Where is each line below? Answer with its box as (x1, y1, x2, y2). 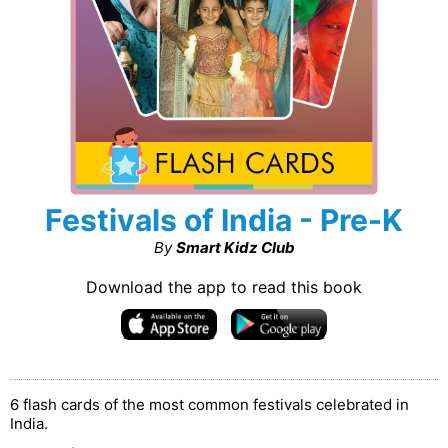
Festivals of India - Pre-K (45, 202, 403, 238)
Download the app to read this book (86, 277, 362, 297)
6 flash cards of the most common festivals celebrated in (10, 395, 409, 414)
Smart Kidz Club (175, 238, 295, 257)
